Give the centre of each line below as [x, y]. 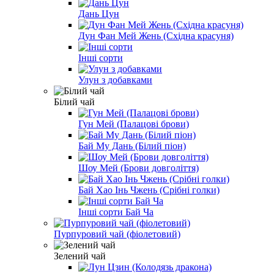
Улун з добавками [115, 80]
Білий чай [74, 102]
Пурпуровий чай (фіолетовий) [117, 234]
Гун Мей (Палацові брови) [134, 124]
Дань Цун [99, 13]
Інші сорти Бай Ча [116, 212]
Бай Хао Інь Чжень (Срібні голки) [149, 190]
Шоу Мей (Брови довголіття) [139, 168]
